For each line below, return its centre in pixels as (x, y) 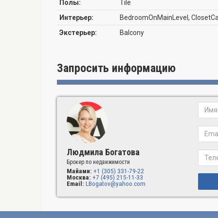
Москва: (79, 177)
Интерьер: (76, 18)
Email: (75, 183)
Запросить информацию (116, 68)
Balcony (132, 33)
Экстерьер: (78, 33)
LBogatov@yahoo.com (116, 183)
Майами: (79, 171)
